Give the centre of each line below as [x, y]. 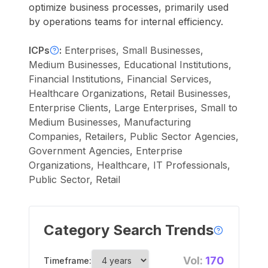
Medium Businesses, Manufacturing [110, 122]
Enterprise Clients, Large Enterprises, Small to [133, 108]
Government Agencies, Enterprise [106, 151]
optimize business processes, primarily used [129, 7]
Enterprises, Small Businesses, [134, 50]
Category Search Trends [129, 230]
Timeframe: [68, 261]
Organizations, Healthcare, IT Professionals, [130, 165]
